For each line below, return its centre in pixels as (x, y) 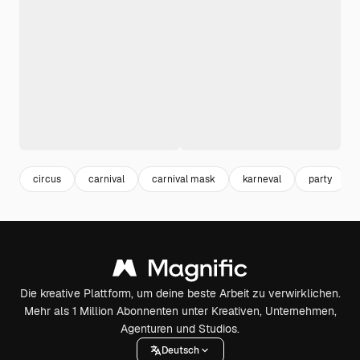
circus (47, 179)
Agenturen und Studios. (180, 329)
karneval (262, 179)
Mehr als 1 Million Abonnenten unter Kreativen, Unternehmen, (180, 311)
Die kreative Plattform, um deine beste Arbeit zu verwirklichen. (180, 293)
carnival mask (184, 179)
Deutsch (180, 350)
